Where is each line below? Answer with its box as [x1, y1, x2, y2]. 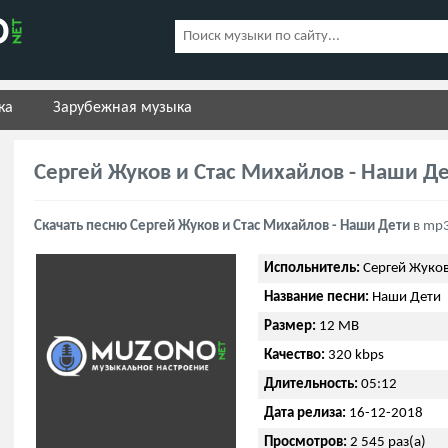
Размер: [264, 319, 316, 334]
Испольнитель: [264, 261, 360, 276]
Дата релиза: [264, 406, 346, 421]
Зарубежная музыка [53, 100, 192, 116]
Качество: [264, 348, 325, 363]
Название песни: [264, 290, 369, 305]
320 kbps [325, 348, 384, 363]
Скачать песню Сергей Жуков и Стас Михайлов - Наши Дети [34, 219, 410, 234]
